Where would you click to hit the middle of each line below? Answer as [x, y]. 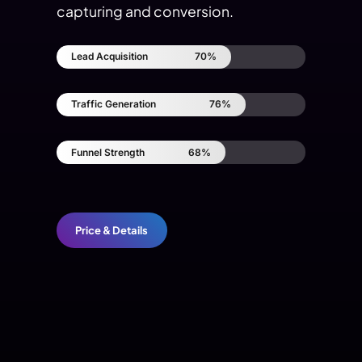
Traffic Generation [114, 104]
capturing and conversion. [145, 11]
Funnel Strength [108, 152]
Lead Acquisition [109, 57]
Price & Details [112, 230]
